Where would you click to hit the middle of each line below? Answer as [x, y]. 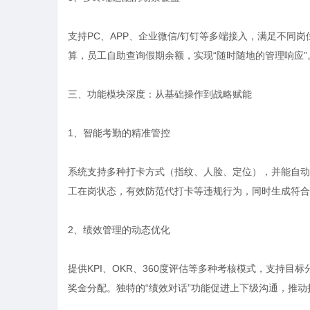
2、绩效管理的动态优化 [119, 230]
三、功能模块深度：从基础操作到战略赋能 [160, 94]
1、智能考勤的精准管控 [119, 133]
